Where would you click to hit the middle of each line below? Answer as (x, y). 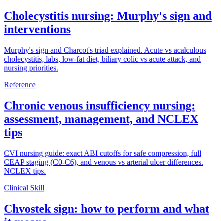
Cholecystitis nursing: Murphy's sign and (108, 16)
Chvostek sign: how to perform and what (107, 208)
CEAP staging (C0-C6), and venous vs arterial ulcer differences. (104, 162)
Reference (20, 84)
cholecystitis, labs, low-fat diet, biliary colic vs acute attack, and (102, 59)
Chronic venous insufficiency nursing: (100, 105)
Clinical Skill (24, 187)
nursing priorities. (31, 68)
